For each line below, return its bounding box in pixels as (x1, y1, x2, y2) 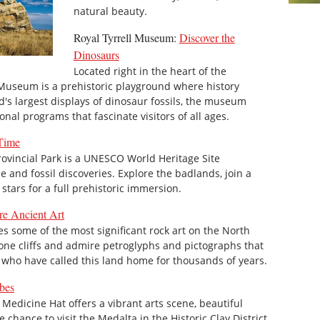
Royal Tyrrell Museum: (73, 29, 179, 45)
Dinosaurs (73, 46, 119, 62)
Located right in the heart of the (73, 64, 226, 78)
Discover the (179, 29, 235, 45)
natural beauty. (73, 4, 147, 19)
